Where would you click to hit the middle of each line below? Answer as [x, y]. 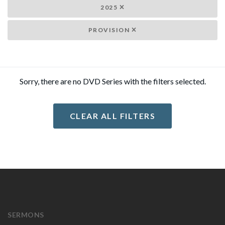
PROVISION [110, 30]
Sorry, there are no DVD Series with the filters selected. [113, 81]
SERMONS [26, 215]
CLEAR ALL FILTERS [113, 116]
